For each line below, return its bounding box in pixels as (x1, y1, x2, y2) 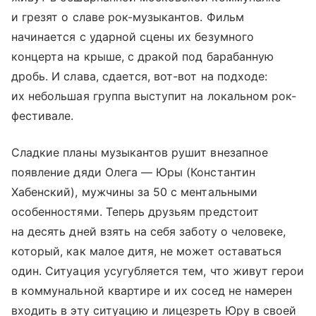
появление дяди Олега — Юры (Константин (11, 165, 255, 179)
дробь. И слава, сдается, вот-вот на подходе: (11, 69, 268, 83)
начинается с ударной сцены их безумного (11, 30, 254, 44)
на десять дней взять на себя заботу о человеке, (11, 224, 286, 238)
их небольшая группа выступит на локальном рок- (11, 89, 297, 103)
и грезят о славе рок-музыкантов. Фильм (11, 10, 244, 24)
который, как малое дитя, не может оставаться (11, 244, 282, 258)
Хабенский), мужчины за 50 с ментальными (11, 185, 257, 199)
